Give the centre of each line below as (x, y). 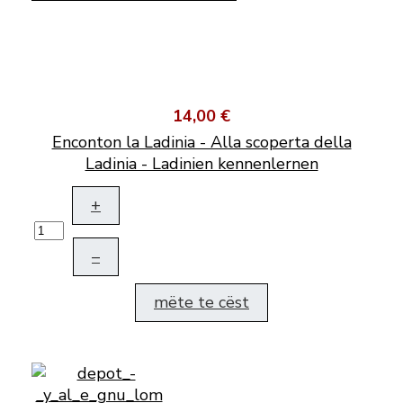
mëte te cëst (201, 303)
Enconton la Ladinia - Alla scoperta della (201, 143)
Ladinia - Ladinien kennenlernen (201, 164)
